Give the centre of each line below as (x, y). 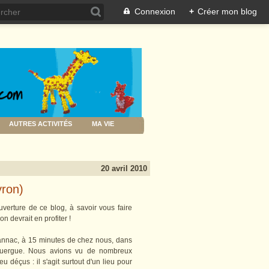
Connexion (155, 11)
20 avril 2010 (124, 169)
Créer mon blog (227, 11)
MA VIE (103, 124)
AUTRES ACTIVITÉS (41, 124)
